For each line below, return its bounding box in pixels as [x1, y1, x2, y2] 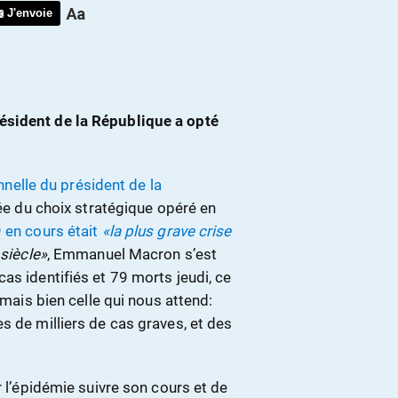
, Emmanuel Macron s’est [46, 245, 218, 264]
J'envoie [7, 6, 52, 20]
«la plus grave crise [101, 222, 232, 241]
